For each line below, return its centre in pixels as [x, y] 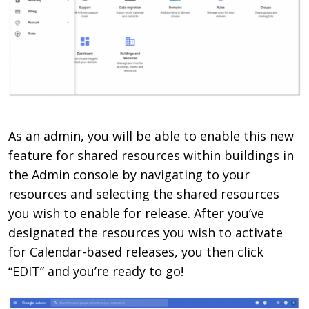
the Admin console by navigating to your [129, 174]
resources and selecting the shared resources [144, 193]
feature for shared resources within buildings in [151, 155]
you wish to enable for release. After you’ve [137, 213]
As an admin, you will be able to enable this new [151, 136]
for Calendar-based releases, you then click [136, 251]
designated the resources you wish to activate [146, 232]
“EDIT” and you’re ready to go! [96, 271]
